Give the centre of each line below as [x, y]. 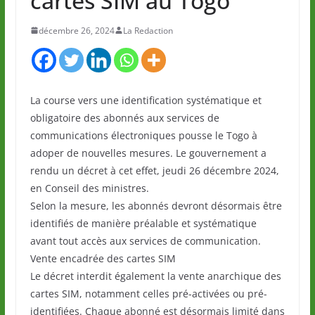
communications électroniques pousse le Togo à [143, 135]
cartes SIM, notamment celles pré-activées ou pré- [148, 293]
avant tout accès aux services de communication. [145, 240]
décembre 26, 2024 [76, 30]
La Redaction [148, 30]
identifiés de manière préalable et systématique [143, 223]
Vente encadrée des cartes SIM [103, 258]
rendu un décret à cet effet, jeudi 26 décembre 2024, [154, 170]
